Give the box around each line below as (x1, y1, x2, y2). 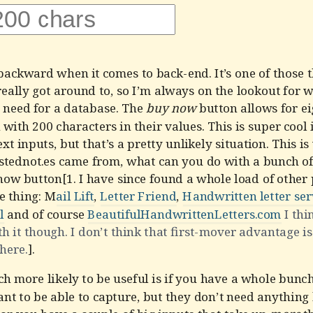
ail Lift (56, 188, 94, 205)
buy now (146, 100, 196, 117)
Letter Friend (100, 188, 177, 205)
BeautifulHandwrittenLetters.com (87, 205, 282, 222)
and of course (3, 205, 88, 222)
